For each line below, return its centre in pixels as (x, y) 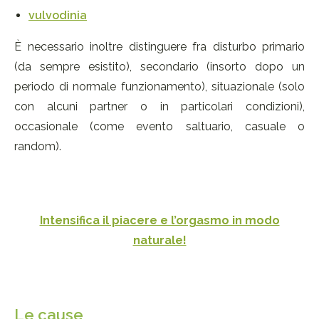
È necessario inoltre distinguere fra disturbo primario (159, 47)
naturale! (159, 241)
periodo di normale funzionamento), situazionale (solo (159, 87)
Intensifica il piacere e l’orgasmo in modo (159, 221)
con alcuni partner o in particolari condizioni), (159, 107)
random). (38, 147)
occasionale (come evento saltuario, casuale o (159, 127)
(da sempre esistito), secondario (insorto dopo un (159, 67)
